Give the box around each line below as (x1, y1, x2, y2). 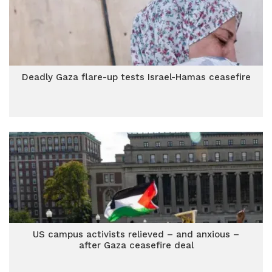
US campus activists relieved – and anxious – (33, 229, 239, 240)
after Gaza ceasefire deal (78, 240, 194, 251)
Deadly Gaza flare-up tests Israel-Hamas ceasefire (21, 72, 251, 83)
